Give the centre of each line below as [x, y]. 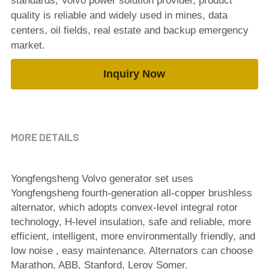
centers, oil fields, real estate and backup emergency [129, 30]
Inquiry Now [134, 74]
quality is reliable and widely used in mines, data [119, 15]
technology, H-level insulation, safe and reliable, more [131, 222]
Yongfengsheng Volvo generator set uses [102, 179]
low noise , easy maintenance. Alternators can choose [131, 251]
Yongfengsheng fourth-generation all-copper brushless [131, 193]
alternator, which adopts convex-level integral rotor [124, 207]
